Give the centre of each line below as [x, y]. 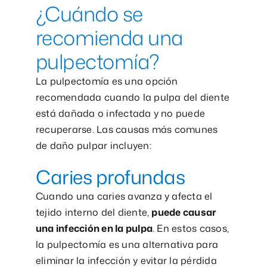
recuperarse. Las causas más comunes [127, 129]
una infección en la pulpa [94, 228]
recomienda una [109, 37]
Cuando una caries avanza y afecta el [124, 196]
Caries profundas [110, 176]
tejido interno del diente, [94, 212]
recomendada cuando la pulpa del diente [133, 97]
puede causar [184, 212]
